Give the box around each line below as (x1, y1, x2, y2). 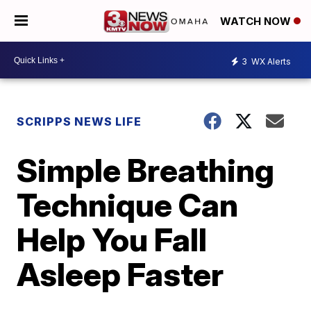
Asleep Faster (17, 255, 224, 294)
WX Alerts (249, 56, 291, 67)
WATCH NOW (220, 15, 294, 28)
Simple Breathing (17, 151, 275, 190)
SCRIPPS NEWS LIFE (17, 115, 142, 128)
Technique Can (17, 185, 239, 224)
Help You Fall (17, 220, 208, 259)
